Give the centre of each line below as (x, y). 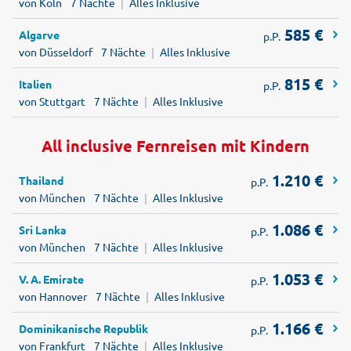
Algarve (39, 35)
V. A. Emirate (51, 279)
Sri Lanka (43, 230)
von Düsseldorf (56, 52)
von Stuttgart (52, 101)
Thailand (41, 181)
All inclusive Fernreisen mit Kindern (175, 146)
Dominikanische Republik (83, 329)
